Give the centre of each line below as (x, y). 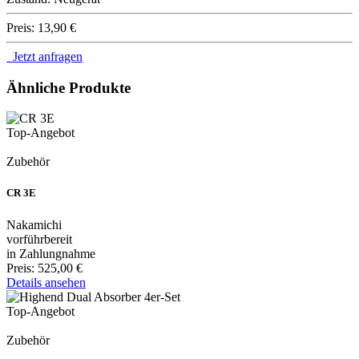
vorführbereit (39, 239)
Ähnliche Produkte (69, 87)
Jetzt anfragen (44, 56)
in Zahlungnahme (51, 253)
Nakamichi (34, 224)
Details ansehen (46, 282)
